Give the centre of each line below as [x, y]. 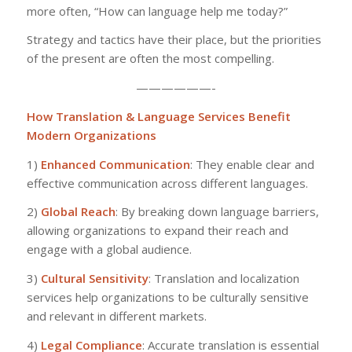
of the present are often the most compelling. [150, 59]
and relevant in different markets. [116, 316]
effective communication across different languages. [167, 183]
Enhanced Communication [115, 164]
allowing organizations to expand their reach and [157, 231]
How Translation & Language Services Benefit [158, 116]
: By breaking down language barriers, [217, 212]
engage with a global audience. [109, 249]
